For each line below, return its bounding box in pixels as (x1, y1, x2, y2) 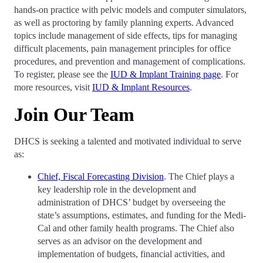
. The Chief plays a (164, 171, 234, 181)
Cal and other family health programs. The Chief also (38, 223, 234, 233)
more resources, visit (14, 82, 92, 92)
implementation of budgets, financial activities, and (38, 249, 225, 259)
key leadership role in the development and (38, 184, 196, 194)
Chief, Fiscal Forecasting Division (38, 171, 164, 181)
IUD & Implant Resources (92, 82, 190, 92)
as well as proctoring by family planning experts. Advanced (14, 18, 234, 28)
